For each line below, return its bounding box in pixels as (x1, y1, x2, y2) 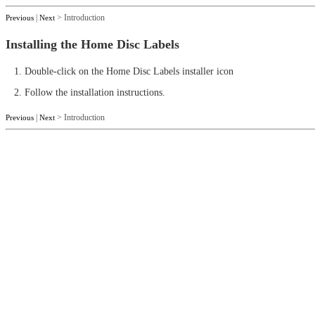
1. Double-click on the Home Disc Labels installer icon (6, 66, 233, 77)
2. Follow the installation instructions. (6, 87, 165, 98)
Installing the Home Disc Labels (6, 37, 179, 51)
